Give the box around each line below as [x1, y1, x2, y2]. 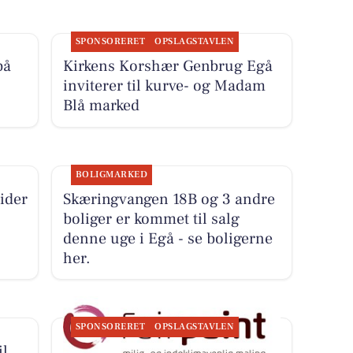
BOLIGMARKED [75, 168, 148, 180]
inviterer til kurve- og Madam [62, 76, 266, 97]
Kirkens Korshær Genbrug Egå [62, 56, 273, 77]
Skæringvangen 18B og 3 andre [62, 188, 275, 210]
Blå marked [62, 95, 139, 117]
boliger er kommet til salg [62, 208, 240, 229]
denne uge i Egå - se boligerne [62, 228, 273, 249]
